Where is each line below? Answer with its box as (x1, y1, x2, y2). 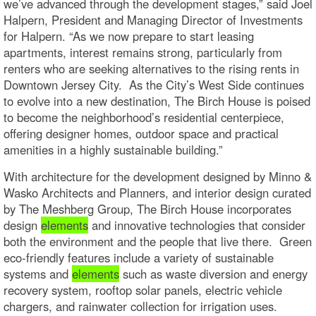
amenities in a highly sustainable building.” (4, 140, 223, 158)
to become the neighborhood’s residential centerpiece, (4, 108, 284, 126)
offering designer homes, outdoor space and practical (4, 124, 279, 142)
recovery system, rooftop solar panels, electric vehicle (4, 281, 282, 298)
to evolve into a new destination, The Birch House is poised (4, 92, 310, 109)
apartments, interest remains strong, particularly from (4, 43, 282, 61)
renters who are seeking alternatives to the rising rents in (4, 59, 299, 77)
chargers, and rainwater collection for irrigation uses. (4, 297, 277, 315)
